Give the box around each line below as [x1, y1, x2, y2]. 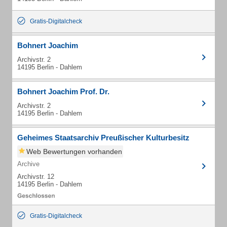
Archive [17, 160, 40, 168]
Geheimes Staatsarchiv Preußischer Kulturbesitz [17, 133, 190, 142]
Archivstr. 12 [17, 173, 54, 180]
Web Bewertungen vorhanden [26, 147, 122, 156]
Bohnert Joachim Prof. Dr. [17, 87, 109, 96]
